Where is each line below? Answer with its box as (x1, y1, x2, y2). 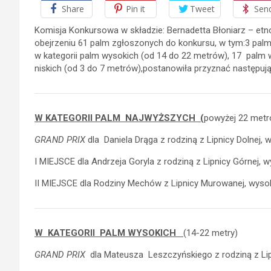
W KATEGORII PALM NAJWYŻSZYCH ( (34, 112, 204, 123)
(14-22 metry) (183, 227, 238, 238)
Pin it (126, 2, 145, 15)
